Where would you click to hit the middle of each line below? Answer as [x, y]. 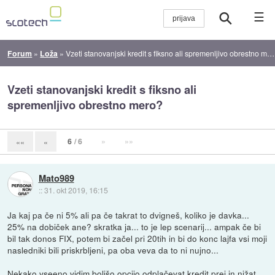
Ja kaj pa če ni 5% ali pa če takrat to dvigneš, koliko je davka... [129, 215]
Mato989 [56, 178]
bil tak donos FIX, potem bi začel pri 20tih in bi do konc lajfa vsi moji [137, 238]
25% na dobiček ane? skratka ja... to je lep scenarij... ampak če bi [134, 226]
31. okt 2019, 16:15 [76, 190]
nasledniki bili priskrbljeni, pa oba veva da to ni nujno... [113, 250]
